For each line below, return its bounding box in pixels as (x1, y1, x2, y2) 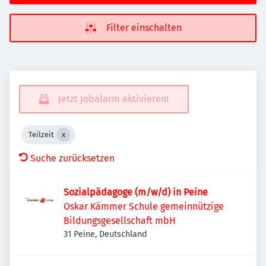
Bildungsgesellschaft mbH (64, 215, 176, 226)
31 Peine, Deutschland (64, 229, 147, 239)
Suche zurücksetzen (30, 153, 115, 164)
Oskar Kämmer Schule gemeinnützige (64, 201, 224, 212)
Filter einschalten (106, 22, 182, 33)
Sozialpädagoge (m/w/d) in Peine (64, 186, 208, 198)
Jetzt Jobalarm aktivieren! (58, 93, 169, 104)
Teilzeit (28, 130, 54, 139)
